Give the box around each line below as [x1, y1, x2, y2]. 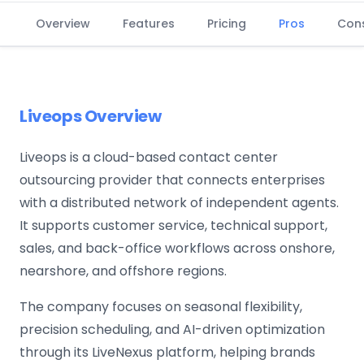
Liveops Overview [19, 105, 162, 128]
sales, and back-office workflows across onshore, [19, 239, 335, 258]
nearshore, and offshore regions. [19, 262, 227, 280]
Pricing [207, 15, 246, 32]
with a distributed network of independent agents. [19, 193, 339, 212]
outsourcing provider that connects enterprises [19, 171, 325, 189]
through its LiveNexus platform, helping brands [19, 343, 315, 362]
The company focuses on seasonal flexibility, [19, 297, 302, 316]
